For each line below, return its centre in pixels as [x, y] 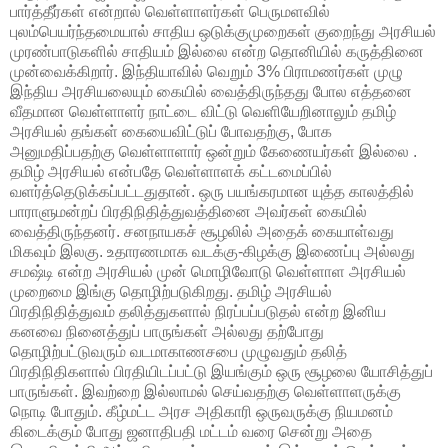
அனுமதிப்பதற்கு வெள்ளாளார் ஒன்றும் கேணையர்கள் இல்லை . [213, 151]
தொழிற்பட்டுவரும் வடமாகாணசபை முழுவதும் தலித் [178, 351]
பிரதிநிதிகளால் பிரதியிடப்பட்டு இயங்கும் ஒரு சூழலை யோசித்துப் [221, 371]
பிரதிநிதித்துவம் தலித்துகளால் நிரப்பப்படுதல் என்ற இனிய [198, 311]
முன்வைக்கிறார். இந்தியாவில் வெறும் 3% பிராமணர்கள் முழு [206, 71]
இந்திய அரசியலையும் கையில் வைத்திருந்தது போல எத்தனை [211, 91]
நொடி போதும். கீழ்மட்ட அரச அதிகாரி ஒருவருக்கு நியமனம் [201, 411]
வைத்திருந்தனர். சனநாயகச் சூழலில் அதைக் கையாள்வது [202, 231]
